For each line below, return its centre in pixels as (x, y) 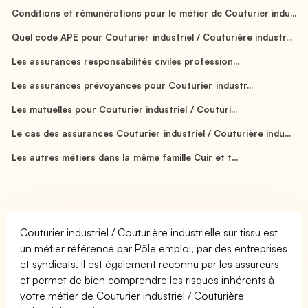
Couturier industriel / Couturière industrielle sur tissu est (149, 232)
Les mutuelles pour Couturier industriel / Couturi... (124, 109)
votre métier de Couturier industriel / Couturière (132, 295)
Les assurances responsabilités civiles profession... (126, 61)
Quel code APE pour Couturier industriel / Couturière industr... (152, 37)
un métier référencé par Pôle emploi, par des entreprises (154, 248)
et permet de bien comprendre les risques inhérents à (147, 279)
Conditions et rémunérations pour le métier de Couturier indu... (154, 13)
